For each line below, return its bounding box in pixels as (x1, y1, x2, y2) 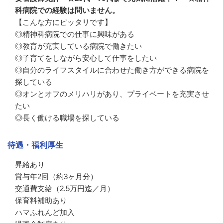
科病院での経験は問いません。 (15, 5, 119, 14)
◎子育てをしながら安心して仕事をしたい (15, 53, 157, 62)
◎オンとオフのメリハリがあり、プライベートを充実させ (15, 89, 209, 98)
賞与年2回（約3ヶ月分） (15, 172, 98, 181)
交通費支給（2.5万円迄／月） (15, 184, 122, 193)
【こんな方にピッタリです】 (15, 17, 112, 26)
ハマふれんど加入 (15, 208, 75, 217)
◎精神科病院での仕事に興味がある (15, 29, 134, 38)
